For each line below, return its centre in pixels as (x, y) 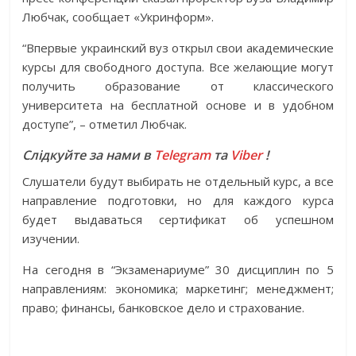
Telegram (183, 155)
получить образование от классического (178, 86)
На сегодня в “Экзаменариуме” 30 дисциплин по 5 (178, 270)
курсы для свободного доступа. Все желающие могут (178, 67)
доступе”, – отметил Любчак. (105, 124)
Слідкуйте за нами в (89, 155)
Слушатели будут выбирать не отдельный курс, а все (178, 182)
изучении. (51, 239)
